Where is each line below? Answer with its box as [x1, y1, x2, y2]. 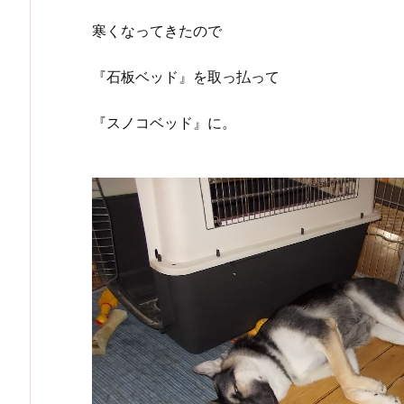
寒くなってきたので [92, 22, 222, 40]
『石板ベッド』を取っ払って [92, 67, 280, 86]
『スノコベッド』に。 [92, 113, 236, 132]
